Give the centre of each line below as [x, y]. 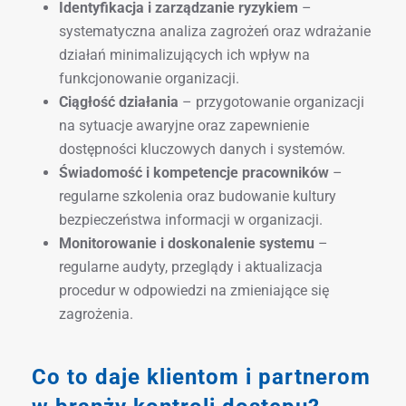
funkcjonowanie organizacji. [149, 78]
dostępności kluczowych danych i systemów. [202, 149]
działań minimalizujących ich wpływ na [184, 54]
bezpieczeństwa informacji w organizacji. [191, 219]
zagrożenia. [96, 314]
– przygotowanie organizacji [271, 101]
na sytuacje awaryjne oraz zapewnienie [184, 125]
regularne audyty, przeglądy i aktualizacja [191, 266]
